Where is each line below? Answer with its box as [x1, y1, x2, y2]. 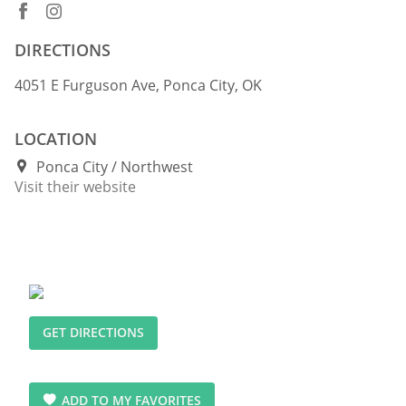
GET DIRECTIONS [43, 324, 144, 342]
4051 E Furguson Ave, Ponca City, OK [14, 74, 262, 95]
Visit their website [14, 176, 136, 197]
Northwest [121, 156, 193, 177]
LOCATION [14, 127, 97, 150]
